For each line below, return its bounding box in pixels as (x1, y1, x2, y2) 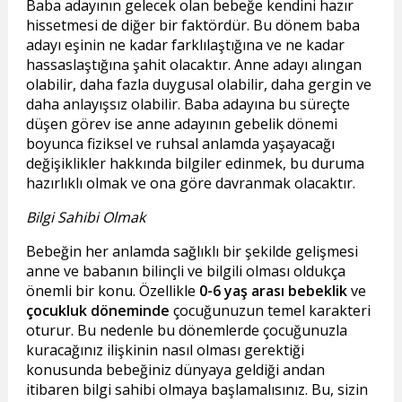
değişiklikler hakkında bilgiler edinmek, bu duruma (25, 153, 364, 174)
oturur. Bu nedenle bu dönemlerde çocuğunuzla (25, 320, 347, 341)
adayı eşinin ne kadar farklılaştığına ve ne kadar (25, 35, 345, 56)
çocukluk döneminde (25, 301, 170, 321)
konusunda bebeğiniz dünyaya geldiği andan (25, 360, 325, 380)
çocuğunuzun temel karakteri (169, 301, 371, 321)
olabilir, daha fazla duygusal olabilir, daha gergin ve (25, 74, 371, 95)
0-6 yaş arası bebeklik (198, 281, 347, 301)
